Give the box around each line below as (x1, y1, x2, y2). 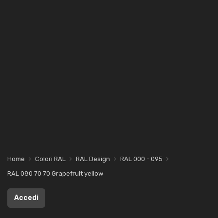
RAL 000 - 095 (120, 155, 163, 163)
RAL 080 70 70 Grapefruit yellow (7, 170, 103, 177)
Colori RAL (35, 155, 66, 163)
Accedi (14, 194, 38, 202)
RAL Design (76, 155, 110, 163)
